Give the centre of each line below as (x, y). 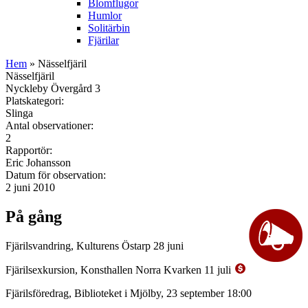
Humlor (105, 15)
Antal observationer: (51, 125)
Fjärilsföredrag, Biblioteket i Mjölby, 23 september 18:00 (129, 293)
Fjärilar (103, 40)
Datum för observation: (57, 175)
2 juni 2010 (30, 187)
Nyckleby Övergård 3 (53, 88)
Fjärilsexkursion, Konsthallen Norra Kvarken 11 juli (120, 269)
